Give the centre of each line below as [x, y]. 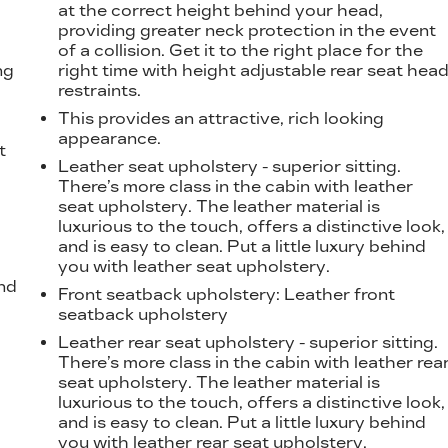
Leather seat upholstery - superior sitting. [230, 166]
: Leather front [336, 294]
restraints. [100, 90]
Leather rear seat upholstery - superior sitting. [248, 342]
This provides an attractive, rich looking [221, 118]
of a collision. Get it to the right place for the [241, 50]
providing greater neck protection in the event [247, 30]
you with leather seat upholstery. [194, 266]
